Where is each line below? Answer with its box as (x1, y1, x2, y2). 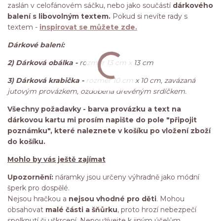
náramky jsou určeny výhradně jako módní (55, 172, 199, 182)
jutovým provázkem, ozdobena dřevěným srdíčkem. (7, 86, 186, 96)
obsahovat (7, 205, 45, 214)
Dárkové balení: (7, 40, 65, 49)
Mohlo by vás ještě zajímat (7, 154, 106, 164)
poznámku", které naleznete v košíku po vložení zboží (7, 126, 211, 135)
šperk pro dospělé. (7, 183, 70, 192)
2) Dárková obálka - (7, 58, 77, 67)
